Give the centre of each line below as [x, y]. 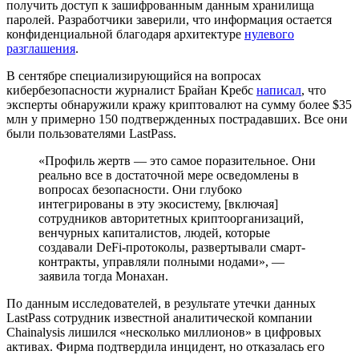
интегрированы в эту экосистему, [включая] [158, 204]
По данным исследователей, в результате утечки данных [161, 303]
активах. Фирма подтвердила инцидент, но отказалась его [165, 346]
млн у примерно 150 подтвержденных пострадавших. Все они [177, 119]
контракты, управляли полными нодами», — [161, 261]
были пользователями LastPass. [91, 133]
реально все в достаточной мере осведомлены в [169, 175]
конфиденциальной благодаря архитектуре [125, 34]
